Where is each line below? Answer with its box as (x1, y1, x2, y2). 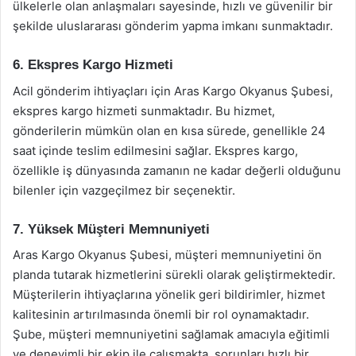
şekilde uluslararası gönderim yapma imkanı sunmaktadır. (13, 18, 333, 33)
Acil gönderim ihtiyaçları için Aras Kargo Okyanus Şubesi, (13, 83, 333, 99)
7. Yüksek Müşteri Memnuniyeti (13, 221, 210, 237)
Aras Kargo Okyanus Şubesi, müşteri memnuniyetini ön (13, 247, 322, 262)
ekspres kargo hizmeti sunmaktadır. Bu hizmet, (13, 103, 275, 118)
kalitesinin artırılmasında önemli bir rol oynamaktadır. (13, 307, 309, 322)
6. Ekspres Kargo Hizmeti (13, 57, 173, 72)
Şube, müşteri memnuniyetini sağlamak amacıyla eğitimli (13, 327, 330, 342)
